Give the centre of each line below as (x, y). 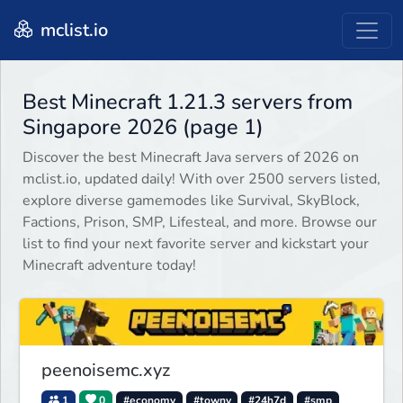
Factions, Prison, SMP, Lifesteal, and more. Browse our (200, 223)
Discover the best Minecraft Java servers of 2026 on (191, 158)
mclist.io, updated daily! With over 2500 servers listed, (201, 179)
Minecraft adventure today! (109, 266)
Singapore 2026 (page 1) (143, 127)
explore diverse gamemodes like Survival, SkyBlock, (191, 201)
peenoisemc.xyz (106, 370)
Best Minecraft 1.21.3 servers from (188, 102)
